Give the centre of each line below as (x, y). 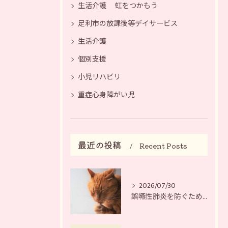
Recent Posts (163, 146)
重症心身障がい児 (106, 95)
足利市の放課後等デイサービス (128, 24)
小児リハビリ (99, 77)
